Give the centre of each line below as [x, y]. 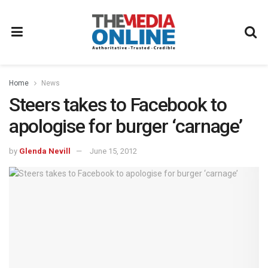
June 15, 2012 [113, 151]
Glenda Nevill [45, 151]
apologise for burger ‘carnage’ [126, 126]
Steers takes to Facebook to [118, 105]
